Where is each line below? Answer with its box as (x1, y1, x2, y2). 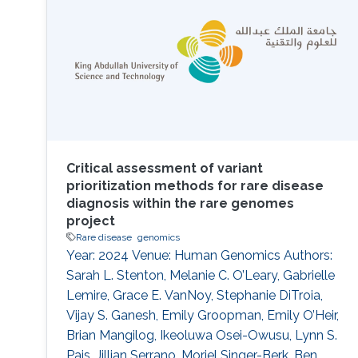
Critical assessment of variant (66, 160, 263, 176)
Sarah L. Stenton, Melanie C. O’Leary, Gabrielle (66, 267, 335, 283)
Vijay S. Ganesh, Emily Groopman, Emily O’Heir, (66, 307, 339, 323)
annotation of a (66, 22, 157, 38)
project (66, 213, 115, 229)
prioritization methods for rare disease (66, 177, 324, 193)
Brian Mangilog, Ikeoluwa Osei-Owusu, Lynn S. (66, 327, 337, 343)
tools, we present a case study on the (66, 2, 287, 18)
